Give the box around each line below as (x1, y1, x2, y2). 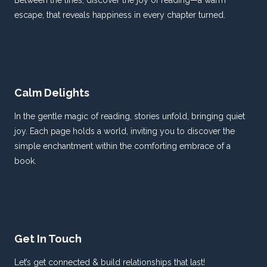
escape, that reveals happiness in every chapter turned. (14, 10, 225, 20)
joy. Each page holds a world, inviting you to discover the (14, 126, 235, 136)
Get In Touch (14, 232, 82, 246)
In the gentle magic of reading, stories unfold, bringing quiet (14, 111, 245, 122)
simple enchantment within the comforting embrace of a (14, 141, 231, 151)
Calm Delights (14, 86, 89, 100)
